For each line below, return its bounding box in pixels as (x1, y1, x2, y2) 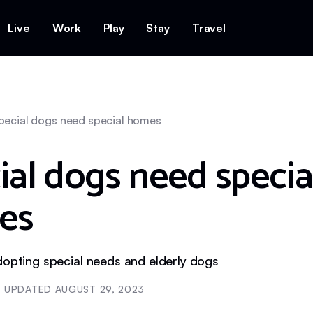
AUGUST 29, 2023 (54, 283, 145, 295)
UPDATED (4, 283, 55, 295)
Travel (191, 21, 226, 35)
